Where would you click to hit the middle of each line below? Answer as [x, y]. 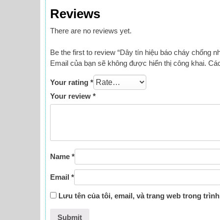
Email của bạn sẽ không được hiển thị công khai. [128, 63]
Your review [71, 96]
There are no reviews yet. [91, 30]
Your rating [70, 82]
